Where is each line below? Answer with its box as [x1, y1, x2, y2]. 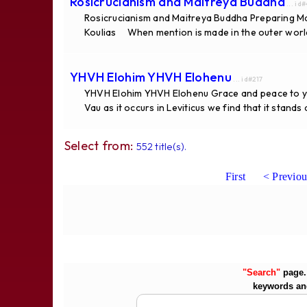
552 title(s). [136, 139, 187, 153]
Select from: [64, 137, 136, 153]
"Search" [242, 267, 280, 278]
